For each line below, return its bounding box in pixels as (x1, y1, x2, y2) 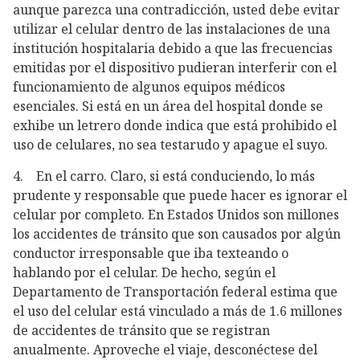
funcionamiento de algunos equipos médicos (13, 78, 285, 96)
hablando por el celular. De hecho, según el (13, 264, 276, 282)
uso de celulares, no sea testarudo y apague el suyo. (13, 136, 328, 154)
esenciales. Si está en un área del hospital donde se (13, 97, 323, 116)
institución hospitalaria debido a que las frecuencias (13, 39, 333, 58)
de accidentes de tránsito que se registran (13, 321, 270, 340)
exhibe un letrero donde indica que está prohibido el (13, 117, 337, 135)
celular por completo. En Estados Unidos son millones (13, 206, 339, 224)
